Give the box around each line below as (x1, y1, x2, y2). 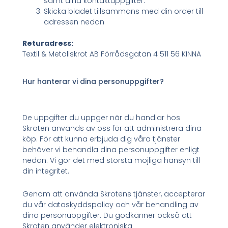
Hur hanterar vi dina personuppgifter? (22, 76, 164, 87)
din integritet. (22, 165, 70, 176)
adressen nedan (44, 16, 105, 27)
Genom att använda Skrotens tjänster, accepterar (22, 189, 206, 199)
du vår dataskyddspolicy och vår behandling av (22, 199, 199, 210)
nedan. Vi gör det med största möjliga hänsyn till (22, 155, 201, 165)
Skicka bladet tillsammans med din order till (44, 6, 204, 16)
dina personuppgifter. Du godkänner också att (22, 210, 192, 221)
